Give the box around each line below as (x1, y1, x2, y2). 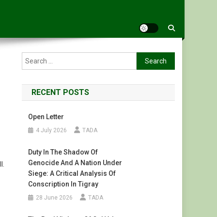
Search (136, 54, 158, 62)
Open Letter (28, 113, 64, 121)
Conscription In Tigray (28, 180, 98, 188)
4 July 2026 (35, 127, 67, 134)
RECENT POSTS (31, 88, 90, 97)
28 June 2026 (35, 194, 73, 201)
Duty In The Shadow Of (28, 148, 98, 156)
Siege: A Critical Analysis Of (28, 170, 116, 177)
